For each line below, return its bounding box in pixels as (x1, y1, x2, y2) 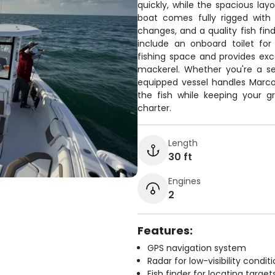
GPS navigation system (147, 242, 246, 254)
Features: (137, 223, 193, 238)
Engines (168, 174, 201, 187)
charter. (137, 102, 171, 114)
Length (168, 136, 198, 149)
